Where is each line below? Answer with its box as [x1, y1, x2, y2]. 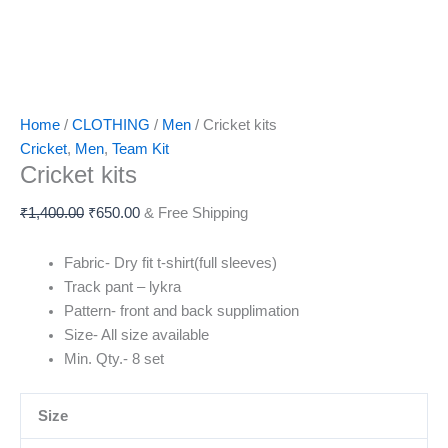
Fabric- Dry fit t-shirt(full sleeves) [63, 254, 277, 271]
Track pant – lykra [63, 278, 181, 295]
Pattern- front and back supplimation [63, 302, 299, 319]
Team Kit [112, 141, 169, 158]
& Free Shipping [144, 205, 248, 222]
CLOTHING [72, 117, 150, 134]
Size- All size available [63, 326, 209, 343]
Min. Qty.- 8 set [63, 350, 164, 367]
